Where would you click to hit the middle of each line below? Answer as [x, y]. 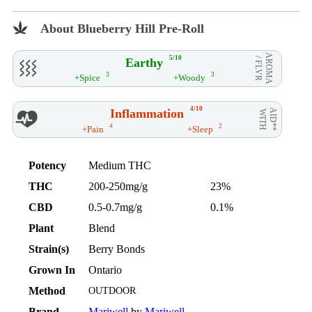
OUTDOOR [112, 290]
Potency [48, 165]
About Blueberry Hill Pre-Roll [122, 28]
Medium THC [120, 165]
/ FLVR [258, 68]
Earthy [144, 62]
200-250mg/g [118, 186]
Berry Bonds [117, 249]
